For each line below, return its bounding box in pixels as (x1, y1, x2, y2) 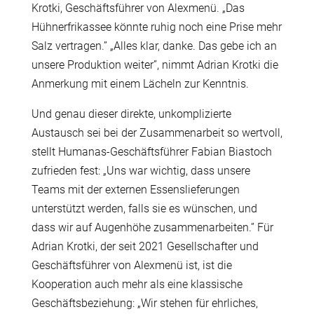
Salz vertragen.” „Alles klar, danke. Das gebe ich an (31, 39, 277, 53)
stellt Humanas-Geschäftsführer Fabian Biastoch (31, 145, 272, 159)
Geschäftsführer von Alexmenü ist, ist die (31, 259, 232, 273)
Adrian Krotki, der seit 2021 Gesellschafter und (31, 240, 259, 254)
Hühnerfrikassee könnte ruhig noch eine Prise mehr (31, 20, 282, 34)
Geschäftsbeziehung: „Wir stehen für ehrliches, (31, 296, 258, 310)
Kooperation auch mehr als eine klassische (31, 278, 243, 292)
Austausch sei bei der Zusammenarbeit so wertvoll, (31, 126, 282, 140)
